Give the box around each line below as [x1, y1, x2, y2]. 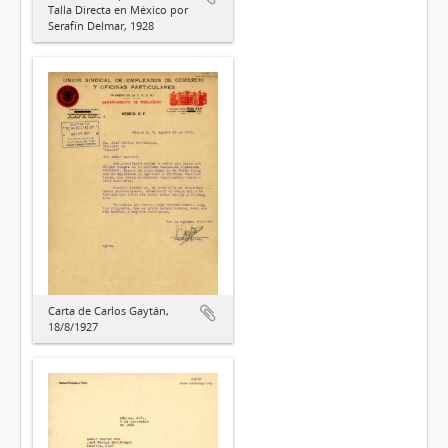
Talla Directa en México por [48, 2, 188, 17]
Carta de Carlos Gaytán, [48, 302, 169, 318]
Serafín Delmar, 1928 [48, 18, 154, 33]
